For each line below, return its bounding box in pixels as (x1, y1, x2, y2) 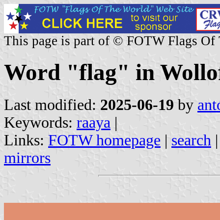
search (171, 131, 211, 149)
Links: (4, 131, 48, 149)
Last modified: (4, 96, 100, 113)
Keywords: (4, 113, 77, 131)
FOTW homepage (48, 131, 161, 149)
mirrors (4, 149, 51, 166)
